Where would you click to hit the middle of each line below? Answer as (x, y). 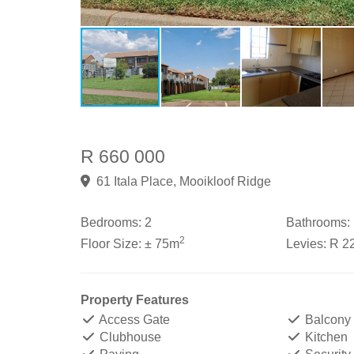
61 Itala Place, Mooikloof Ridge (184, 181)
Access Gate (133, 320)
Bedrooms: (111, 222)
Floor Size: (111, 244)
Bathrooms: (318, 222)
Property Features (135, 300)
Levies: (306, 244)
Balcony (326, 320)
